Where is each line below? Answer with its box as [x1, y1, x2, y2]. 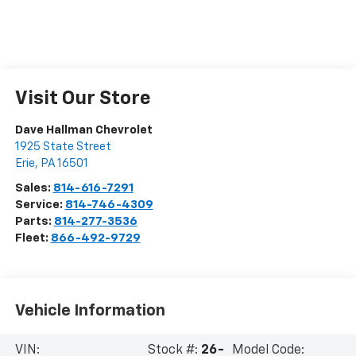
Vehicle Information [14, 302, 165, 319]
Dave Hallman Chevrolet [14, 124, 153, 137]
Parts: [14, 215, 54, 228]
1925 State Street [14, 141, 111, 153]
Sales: [14, 182, 53, 195]
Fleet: [14, 232, 51, 245]
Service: [14, 199, 65, 211]
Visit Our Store [14, 89, 151, 109]
